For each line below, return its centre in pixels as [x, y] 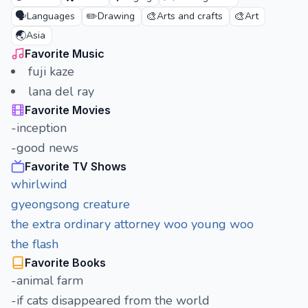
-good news [45, 148]
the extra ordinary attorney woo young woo [132, 224]
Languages [51, 16]
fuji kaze [51, 71]
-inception [39, 128]
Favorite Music [65, 54]
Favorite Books [65, 263]
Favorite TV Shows [76, 166]
